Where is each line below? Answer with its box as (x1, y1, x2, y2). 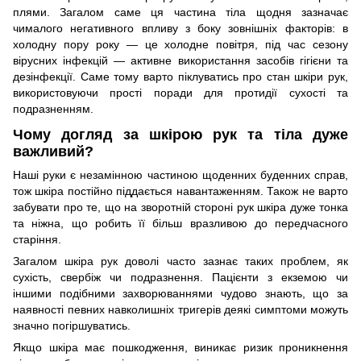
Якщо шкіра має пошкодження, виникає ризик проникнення (13, 340, 348, 354)
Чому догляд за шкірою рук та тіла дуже (13, 126, 348, 143)
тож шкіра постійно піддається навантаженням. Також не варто (13, 184, 348, 197)
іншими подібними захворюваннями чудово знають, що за (13, 286, 348, 300)
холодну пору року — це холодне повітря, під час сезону (13, 38, 348, 52)
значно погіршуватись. (13, 318, 131, 332)
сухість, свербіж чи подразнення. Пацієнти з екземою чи (13, 270, 348, 284)
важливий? (13, 143, 93, 160)
